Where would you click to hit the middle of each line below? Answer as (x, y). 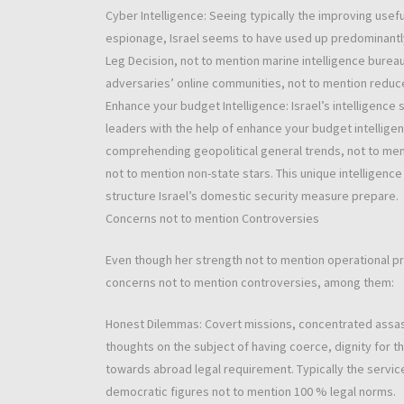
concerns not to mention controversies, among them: (250, 283)
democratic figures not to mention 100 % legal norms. (251, 392)
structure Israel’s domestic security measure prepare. (252, 196)
